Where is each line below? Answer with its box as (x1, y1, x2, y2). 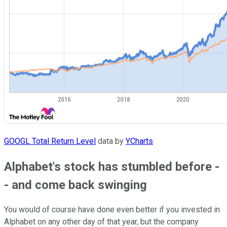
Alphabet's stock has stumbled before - (4, 159, 219, 174)
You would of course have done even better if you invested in (4, 205, 220, 215)
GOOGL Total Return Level (4, 136, 96, 146)
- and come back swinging (4, 177, 147, 192)
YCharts (126, 136, 153, 146)
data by (96, 136, 126, 146)
